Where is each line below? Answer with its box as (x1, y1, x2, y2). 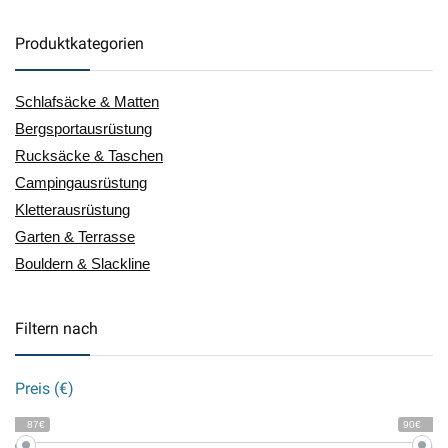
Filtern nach (15, 319, 98, 338)
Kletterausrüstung (15, 201, 130, 218)
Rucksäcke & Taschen (15, 147, 163, 164)
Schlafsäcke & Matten (15, 93, 159, 110)
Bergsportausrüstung (15, 120, 152, 137)
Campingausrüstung (15, 174, 147, 191)
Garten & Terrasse (15, 228, 135, 245)
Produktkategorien (15, 34, 144, 53)
